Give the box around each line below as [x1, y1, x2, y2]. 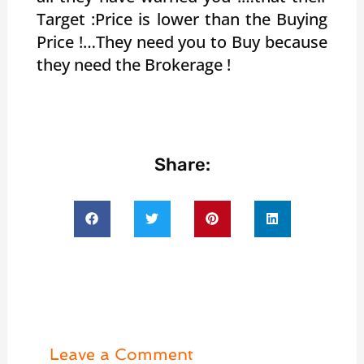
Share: [154, 153, 210, 175]
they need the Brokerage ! [36, 53, 235, 76]
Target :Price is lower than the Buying [36, 7, 328, 30]
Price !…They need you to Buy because [36, 30, 328, 53]
